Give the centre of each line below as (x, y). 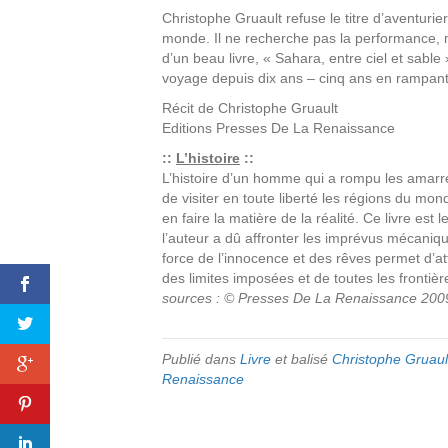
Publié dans (201, 359)
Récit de (190, 108)
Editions (189, 128)
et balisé (301, 359)
